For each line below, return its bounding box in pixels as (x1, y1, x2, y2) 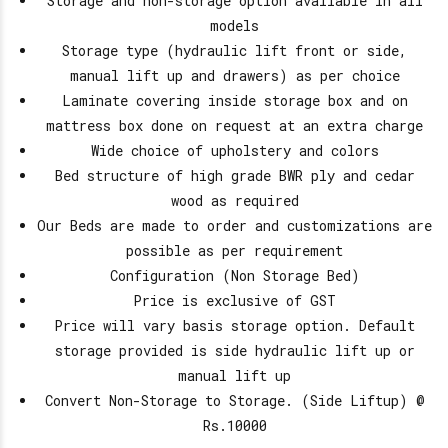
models (210, 16, 259, 36)
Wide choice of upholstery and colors (90, 141, 379, 161)
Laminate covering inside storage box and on (61, 91, 408, 111)
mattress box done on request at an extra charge (46, 116, 423, 136)
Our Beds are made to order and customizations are (37, 216, 432, 236)
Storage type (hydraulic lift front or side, (62, 41, 407, 61)
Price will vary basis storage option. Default (54, 316, 415, 336)
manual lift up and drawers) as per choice (69, 66, 400, 86)
